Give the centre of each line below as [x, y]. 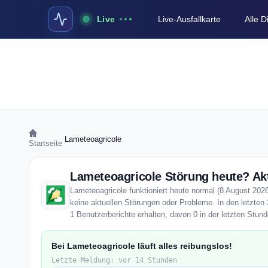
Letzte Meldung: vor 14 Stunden [114, 260]
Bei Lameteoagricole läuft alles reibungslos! [142, 246]
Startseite [45, 143]
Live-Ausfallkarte [190, 19]
